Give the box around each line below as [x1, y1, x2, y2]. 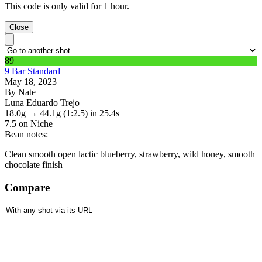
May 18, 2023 [5, 77, 57, 87]
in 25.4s [90, 108, 119, 119]
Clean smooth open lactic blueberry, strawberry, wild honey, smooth [5, 149, 255, 160]
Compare [5, 181, 50, 194]
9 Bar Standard [5, 66, 60, 77]
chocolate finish [5, 160, 63, 170]
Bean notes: [5, 129, 48, 140]
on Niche [19, 119, 53, 129]
